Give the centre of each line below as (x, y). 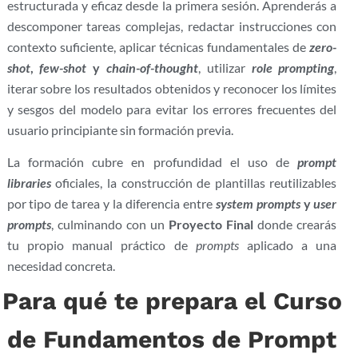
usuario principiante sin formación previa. (120, 129)
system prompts (258, 204)
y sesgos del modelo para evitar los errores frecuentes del (172, 109)
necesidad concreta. (61, 266)
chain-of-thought (153, 67)
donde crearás (295, 225)
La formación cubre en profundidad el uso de (152, 162)
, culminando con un (110, 225)
